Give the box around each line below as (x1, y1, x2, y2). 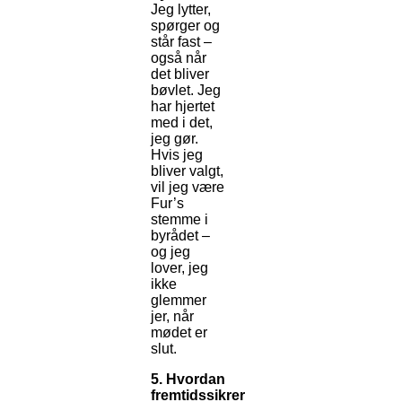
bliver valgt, (151, 163, 223, 179)
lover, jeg (151, 260, 208, 276)
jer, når (151, 309, 194, 325)
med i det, (151, 115, 213, 131)
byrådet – (151, 228, 210, 244)
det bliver (151, 66, 209, 83)
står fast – (151, 34, 212, 50)
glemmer (151, 293, 206, 309)
